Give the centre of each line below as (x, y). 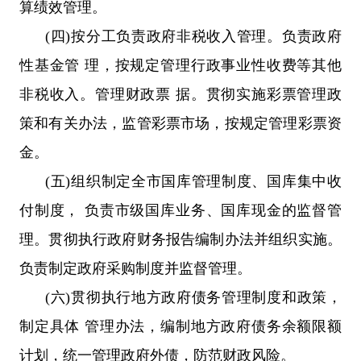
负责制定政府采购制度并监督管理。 (135, 268)
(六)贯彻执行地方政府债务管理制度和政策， (193, 297)
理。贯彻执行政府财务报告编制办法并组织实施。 (180, 239)
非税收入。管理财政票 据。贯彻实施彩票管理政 (180, 94)
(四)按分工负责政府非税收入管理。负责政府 (193, 36)
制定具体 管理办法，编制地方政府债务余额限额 (180, 326)
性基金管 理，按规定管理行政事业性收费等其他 (180, 65)
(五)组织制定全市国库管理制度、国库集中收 (193, 181)
